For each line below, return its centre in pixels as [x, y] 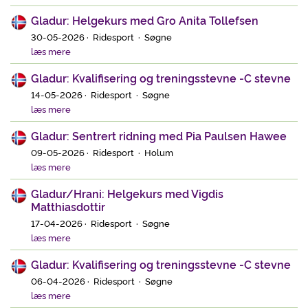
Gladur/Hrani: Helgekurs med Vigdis [127, 193]
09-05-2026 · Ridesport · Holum [102, 152]
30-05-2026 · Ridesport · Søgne [101, 36]
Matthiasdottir [68, 206]
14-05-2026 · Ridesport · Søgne [100, 94]
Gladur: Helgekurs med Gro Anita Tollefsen [145, 20]
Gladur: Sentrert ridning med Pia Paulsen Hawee [159, 135]
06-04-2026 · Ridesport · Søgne [102, 280]
